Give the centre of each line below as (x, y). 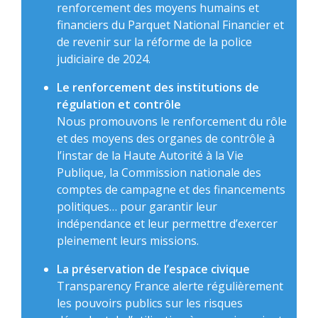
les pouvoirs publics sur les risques (150, 303)
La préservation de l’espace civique (153, 269)
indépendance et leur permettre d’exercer (167, 224)
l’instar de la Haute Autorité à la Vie (150, 156)
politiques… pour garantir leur (137, 207)
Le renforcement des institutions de (158, 88)
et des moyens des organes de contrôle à (166, 139)
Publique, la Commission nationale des (159, 173)
